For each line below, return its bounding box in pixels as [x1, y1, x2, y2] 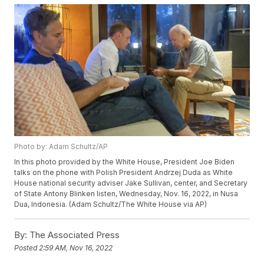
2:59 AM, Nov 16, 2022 [39, 243, 113, 252]
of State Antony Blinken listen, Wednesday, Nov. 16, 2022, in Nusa [14, 189, 239, 199]
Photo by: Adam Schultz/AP [14, 142, 108, 151]
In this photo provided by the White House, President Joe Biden [14, 157, 235, 167]
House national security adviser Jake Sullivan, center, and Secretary [14, 179, 248, 188]
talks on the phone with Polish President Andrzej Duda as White [14, 168, 233, 177]
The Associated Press [27, 229, 120, 241]
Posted [14, 243, 39, 252]
